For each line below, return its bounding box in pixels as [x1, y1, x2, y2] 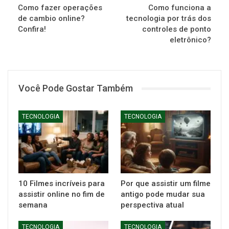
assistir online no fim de [18, 190, 105, 199]
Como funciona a [148, 3, 211, 12]
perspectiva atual [121, 200, 184, 210]
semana [18, 200, 48, 210]
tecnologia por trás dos [126, 14, 211, 23]
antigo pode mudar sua [121, 190, 205, 199]
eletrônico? [170, 35, 211, 44]
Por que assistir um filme [121, 179, 211, 189]
